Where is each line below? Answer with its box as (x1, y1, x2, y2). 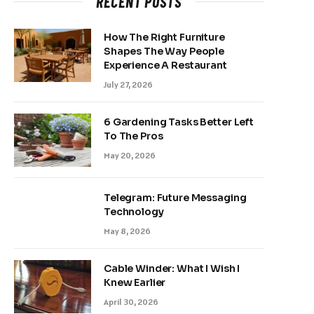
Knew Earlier (104, 276, 166, 289)
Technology (104, 205, 164, 218)
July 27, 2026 (104, 79, 153, 90)
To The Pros (104, 130, 163, 142)
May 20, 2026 (104, 150, 156, 161)
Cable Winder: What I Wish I (104, 262, 240, 275)
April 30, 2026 (104, 296, 158, 307)
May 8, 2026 (104, 226, 151, 236)
